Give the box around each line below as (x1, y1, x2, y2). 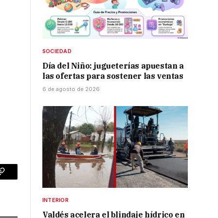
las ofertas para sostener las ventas (42, 71, 183, 81)
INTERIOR (42, 197, 69, 204)
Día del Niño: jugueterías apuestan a (42, 60, 184, 71)
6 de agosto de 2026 (42, 85, 100, 92)
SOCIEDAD (42, 47, 72, 54)
